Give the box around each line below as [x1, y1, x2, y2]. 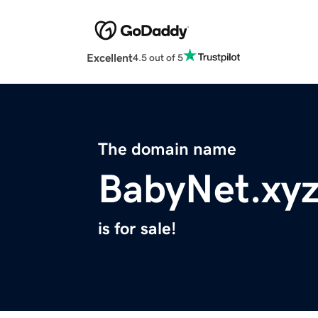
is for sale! [98, 220, 176, 238]
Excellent [87, 52, 133, 64]
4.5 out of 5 [133, 52, 183, 62]
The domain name [98, 141, 236, 158]
